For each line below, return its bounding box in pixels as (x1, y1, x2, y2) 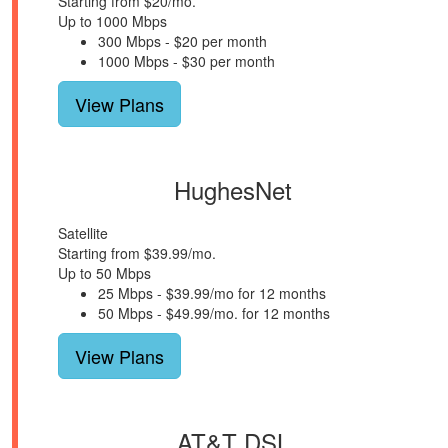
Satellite (58, 223, 108, 243)
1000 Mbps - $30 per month (98, 51, 275, 71)
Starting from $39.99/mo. (58, 243, 216, 263)
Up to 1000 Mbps (58, 11, 167, 31)
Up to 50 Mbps (58, 263, 151, 283)
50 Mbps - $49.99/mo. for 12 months (98, 303, 330, 323)
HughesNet (174, 172, 292, 207)
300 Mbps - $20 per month (98, 31, 267, 51)
